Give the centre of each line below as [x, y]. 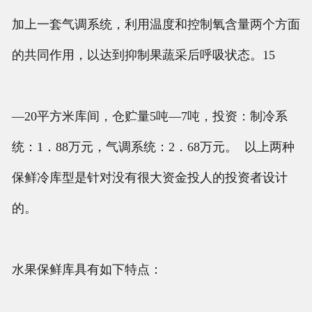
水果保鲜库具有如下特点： [87, 269]
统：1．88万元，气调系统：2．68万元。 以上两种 [153, 147]
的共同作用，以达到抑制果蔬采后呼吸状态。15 [143, 55]
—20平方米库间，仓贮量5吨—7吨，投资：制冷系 [149, 116]
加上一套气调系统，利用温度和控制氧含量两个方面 [156, 24]
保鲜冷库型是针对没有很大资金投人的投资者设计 [149, 177]
